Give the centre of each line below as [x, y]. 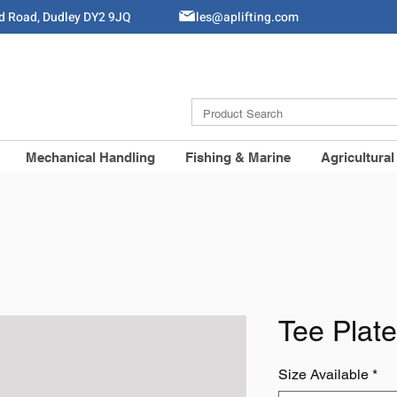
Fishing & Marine [238, 157]
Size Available [323, 374]
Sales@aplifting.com [240, 17]
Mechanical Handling [90, 157]
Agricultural [358, 157]
